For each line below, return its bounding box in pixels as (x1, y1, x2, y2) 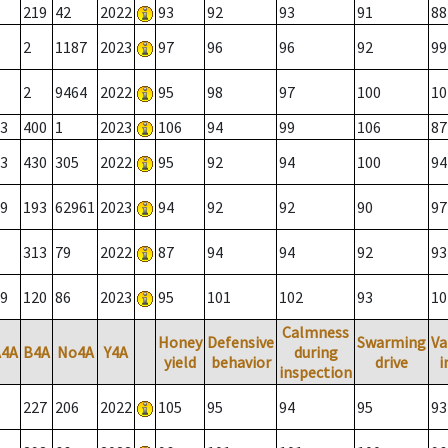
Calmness (282, 322, 349, 343)
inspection (279, 362, 352, 383)
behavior (210, 352, 271, 373)
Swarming (357, 332, 426, 353)
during (293, 342, 338, 363)
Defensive (207, 332, 274, 353)
